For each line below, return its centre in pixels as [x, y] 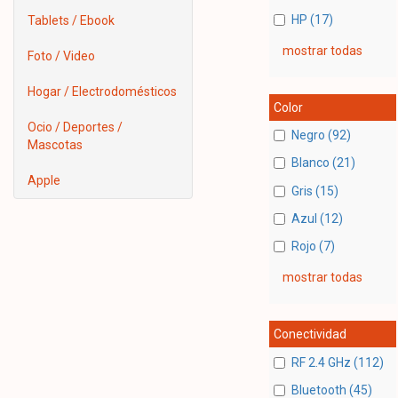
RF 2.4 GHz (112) [337, 362]
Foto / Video [61, 56]
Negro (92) [321, 135]
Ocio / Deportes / [75, 127]
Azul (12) [317, 218]
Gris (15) [314, 191]
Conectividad [310, 334]
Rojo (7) [313, 247]
